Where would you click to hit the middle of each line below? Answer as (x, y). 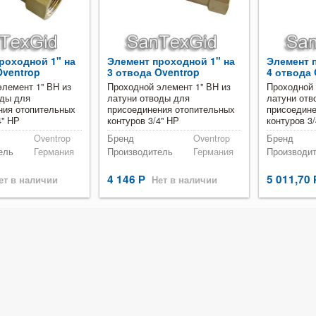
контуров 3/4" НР (143, 121)
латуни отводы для (148, 98)
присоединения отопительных (171, 109)
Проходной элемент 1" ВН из (169, 87)
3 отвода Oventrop (153, 72)
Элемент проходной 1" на (171, 61)
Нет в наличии (184, 180)
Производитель (140, 152)
